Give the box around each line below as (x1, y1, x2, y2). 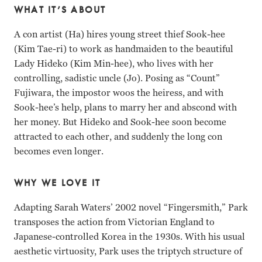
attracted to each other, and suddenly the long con (14, 130, 222, 143)
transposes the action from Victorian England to (14, 216, 215, 228)
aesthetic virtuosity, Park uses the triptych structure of (14, 245, 242, 257)
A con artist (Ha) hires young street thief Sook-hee (14, 28, 225, 40)
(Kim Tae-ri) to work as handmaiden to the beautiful (14, 43, 233, 55)
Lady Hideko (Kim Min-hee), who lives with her (14, 57, 213, 70)
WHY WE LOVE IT (14, 177, 101, 189)
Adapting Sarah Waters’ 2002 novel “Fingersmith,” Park (14, 201, 248, 213)
